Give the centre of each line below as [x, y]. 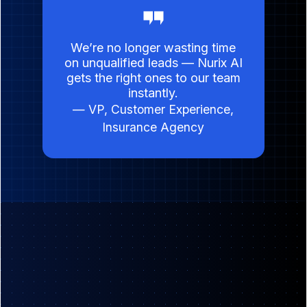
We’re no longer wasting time [153, 47]
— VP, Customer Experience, [153, 109]
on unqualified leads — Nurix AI [153, 62]
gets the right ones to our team [153, 77]
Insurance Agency [153, 127]
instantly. [153, 93]
